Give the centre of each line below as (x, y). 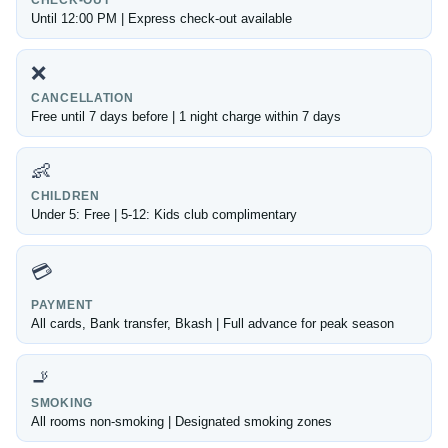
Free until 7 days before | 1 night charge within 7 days (186, 117)
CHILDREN (65, 196)
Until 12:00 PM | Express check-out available (161, 19)
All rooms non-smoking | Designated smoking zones (181, 422)
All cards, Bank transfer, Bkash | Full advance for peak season (212, 324)
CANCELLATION (82, 98)
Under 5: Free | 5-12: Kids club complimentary (164, 215)
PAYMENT (62, 305)
